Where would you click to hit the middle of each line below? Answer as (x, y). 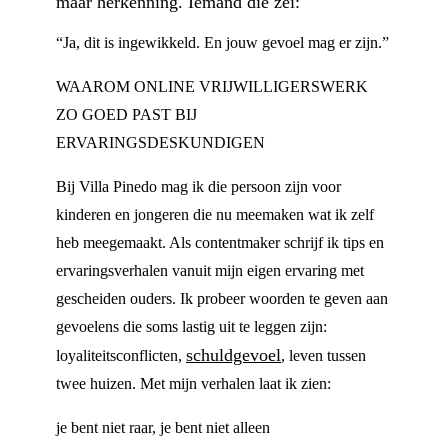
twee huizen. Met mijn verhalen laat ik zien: (193, 383)
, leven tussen (323, 355)
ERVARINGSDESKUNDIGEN (160, 142)
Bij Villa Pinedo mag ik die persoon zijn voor (198, 186)
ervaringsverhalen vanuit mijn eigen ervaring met (210, 270)
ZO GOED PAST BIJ (126, 114)
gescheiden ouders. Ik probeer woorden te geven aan (222, 298)
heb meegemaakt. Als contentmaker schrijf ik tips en (220, 242)
